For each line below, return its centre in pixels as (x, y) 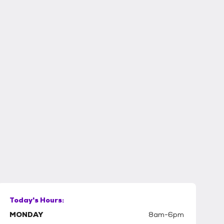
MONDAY (26, 214)
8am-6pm (166, 214)
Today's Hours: (36, 200)
